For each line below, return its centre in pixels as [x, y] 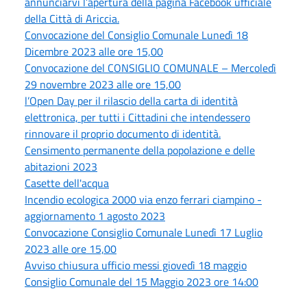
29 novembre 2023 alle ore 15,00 [103, 84]
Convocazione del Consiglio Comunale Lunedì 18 [136, 35]
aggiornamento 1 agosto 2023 [95, 216]
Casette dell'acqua [67, 183]
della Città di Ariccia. [72, 18]
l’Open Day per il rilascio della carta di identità [131, 100]
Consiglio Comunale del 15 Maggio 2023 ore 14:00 [142, 281]
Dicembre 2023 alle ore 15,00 [94, 51]
